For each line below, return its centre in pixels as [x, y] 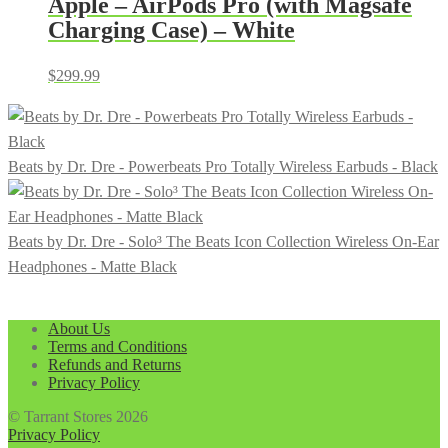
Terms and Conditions [117, 346]
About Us [79, 328]
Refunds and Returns [114, 364]
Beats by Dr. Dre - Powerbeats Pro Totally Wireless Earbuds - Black [223, 166]
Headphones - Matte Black [92, 266]
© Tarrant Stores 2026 [78, 416]
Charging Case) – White [171, 30]
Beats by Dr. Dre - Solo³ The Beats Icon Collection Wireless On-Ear [223, 241]
